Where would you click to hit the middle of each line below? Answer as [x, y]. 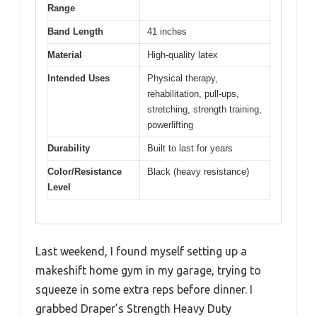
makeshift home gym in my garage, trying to [148, 271]
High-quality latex [183, 54]
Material [65, 54]
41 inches [167, 31]
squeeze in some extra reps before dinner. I [144, 290]
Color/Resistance [85, 171]
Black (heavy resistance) [198, 171]
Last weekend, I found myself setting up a [141, 252]
